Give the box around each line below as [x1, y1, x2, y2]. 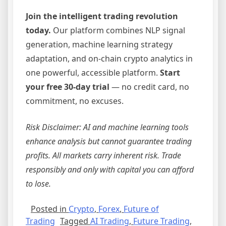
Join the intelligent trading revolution [26, 10, 178, 22]
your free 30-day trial [26, 81, 109, 92]
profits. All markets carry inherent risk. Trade [26, 149, 181, 161]
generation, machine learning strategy [26, 38, 173, 50]
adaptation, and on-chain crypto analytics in [26, 52, 193, 64]
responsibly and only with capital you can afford [26, 163, 194, 175]
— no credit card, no [109, 81, 189, 92]
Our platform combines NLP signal [51, 24, 185, 36]
